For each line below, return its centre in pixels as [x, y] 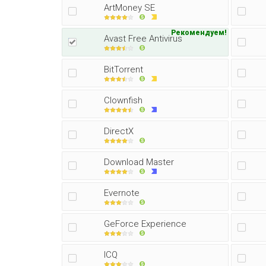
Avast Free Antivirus [143, 39]
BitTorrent [123, 69]
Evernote [122, 193]
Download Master [139, 162]
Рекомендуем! [199, 33]
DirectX [119, 131]
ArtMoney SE [129, 8]
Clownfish [123, 100]
